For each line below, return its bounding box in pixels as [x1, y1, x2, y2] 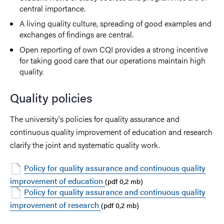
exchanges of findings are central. [19, 28, 134, 40]
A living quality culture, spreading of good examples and [19, 17, 212, 29]
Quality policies [10, 88, 95, 106]
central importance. [19, 2, 86, 14]
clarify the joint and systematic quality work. [10, 138, 164, 150]
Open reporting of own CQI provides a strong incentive [19, 43, 208, 55]
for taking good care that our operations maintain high [19, 54, 206, 66]
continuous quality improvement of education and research [10, 125, 212, 137]
